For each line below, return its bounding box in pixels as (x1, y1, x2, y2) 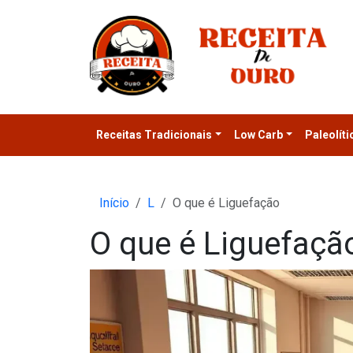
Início (99, 195, 129, 210)
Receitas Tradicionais (96, 128, 212, 141)
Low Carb (233, 128, 283, 141)
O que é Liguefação (173, 195, 280, 210)
